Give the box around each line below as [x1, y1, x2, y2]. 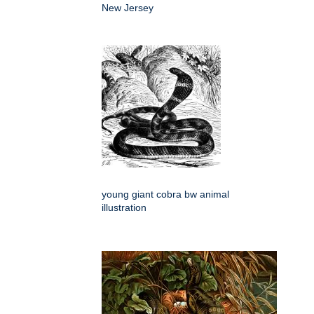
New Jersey [102, 2, 153, 14]
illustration [102, 202, 146, 214]
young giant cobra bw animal [102, 189, 229, 200]
